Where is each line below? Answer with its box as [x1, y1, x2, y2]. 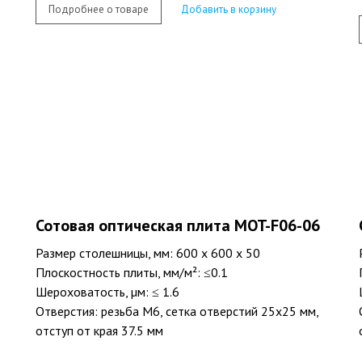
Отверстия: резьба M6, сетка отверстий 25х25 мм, [36, 302, 318, 319]
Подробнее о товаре [48, 2, 149, 17]
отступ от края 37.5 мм [36, 322, 163, 339]
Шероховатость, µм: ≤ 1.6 [36, 283, 179, 300]
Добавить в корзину [181, 2, 276, 17]
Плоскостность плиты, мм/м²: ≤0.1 [36, 263, 228, 280]
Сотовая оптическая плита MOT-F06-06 [36, 214, 320, 236]
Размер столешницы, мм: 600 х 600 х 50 [36, 244, 260, 261]
